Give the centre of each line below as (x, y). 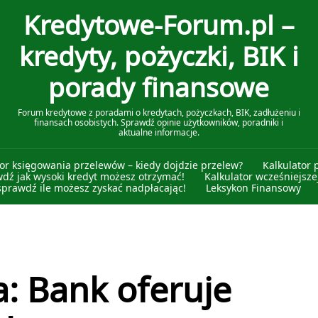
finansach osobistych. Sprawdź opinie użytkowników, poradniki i (159, 122)
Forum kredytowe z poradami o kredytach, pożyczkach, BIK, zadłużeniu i (159, 113)
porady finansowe (159, 88)
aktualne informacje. (159, 132)
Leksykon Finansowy (253, 188)
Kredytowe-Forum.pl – (159, 26)
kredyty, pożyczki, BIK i (159, 57)
